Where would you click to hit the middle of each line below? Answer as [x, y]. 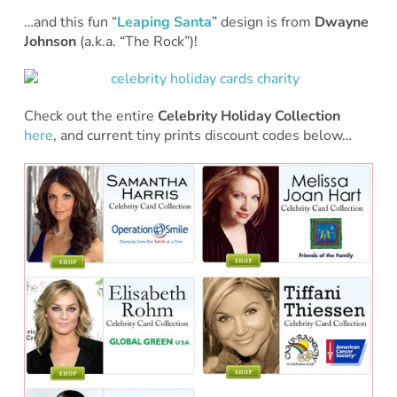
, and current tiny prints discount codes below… [202, 135]
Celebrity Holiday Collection [249, 116]
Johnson [50, 41]
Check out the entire [90, 116]
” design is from [263, 22]
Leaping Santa [164, 22]
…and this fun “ [70, 22]
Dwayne [341, 22]
